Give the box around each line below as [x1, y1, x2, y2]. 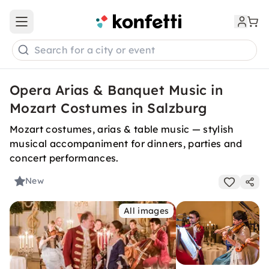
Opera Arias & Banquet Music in [10, 82, 223, 98]
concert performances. [10, 152, 119, 164]
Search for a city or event [34, 44, 156, 56]
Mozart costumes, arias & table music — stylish [10, 123, 234, 135]
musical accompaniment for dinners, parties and [10, 138, 243, 150]
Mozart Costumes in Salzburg [10, 100, 207, 116]
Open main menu [20, 21, 92, 32]
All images [124, 205, 169, 216]
